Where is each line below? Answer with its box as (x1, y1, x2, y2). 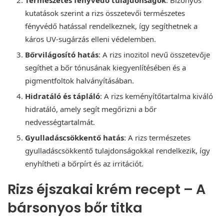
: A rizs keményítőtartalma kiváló (100, 90, 213, 101)
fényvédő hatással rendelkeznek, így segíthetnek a (25, 20, 197, 31)
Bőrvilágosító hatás (25, 49, 98, 59)
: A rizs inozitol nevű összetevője (98, 49, 210, 59)
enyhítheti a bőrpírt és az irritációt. (25, 158, 143, 168)
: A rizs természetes (124, 132, 190, 142)
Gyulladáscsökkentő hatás (25, 132, 124, 142)
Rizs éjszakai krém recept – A (7, 179, 205, 198)
